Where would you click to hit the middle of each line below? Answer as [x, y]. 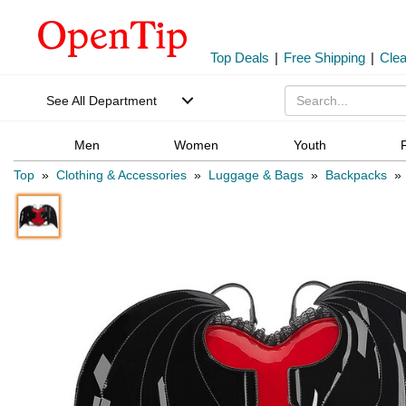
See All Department [101, 101]
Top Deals [240, 58]
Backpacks [356, 175]
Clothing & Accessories [121, 175]
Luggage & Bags [256, 175]
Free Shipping [324, 58]
